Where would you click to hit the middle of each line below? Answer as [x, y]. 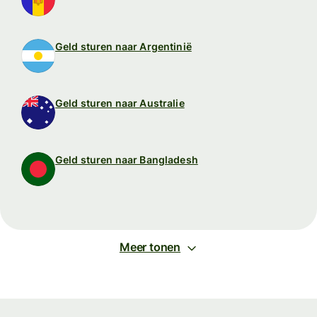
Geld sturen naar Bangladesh [127, 160]
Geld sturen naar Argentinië [123, 47]
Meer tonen [150, 247]
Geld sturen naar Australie [120, 103]
